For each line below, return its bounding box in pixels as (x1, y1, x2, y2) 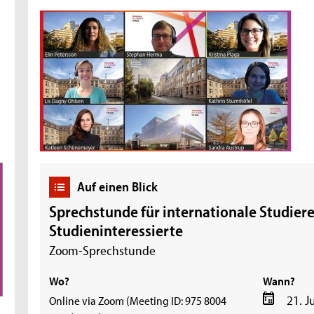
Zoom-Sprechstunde (49, 241, 156, 259)
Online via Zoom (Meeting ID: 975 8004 (49, 292, 227, 308)
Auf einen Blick (76, 177, 158, 195)
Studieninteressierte (49, 220, 184, 241)
